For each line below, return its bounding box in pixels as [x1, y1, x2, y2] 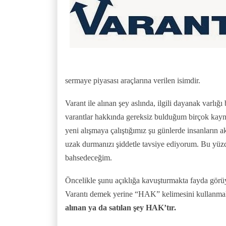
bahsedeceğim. [65, 153, 112, 162]
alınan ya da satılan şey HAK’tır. [65, 203, 176, 212]
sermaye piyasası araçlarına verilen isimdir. [65, 76, 200, 85]
